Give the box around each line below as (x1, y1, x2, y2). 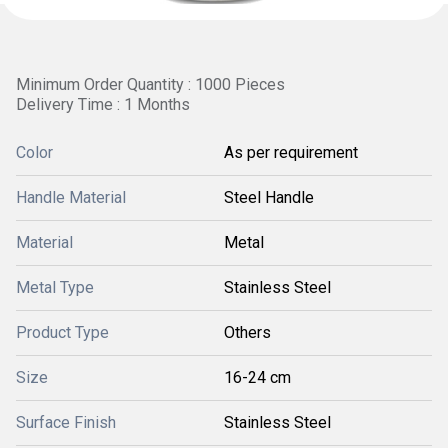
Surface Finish (16, 413, 116, 432)
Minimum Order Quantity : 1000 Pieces (16, 75, 285, 94)
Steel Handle (224, 188, 314, 207)
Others (224, 323, 271, 342)
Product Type (16, 323, 109, 342)
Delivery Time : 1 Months (16, 95, 190, 114)
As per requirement (224, 143, 358, 162)
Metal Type (16, 278, 94, 297)
